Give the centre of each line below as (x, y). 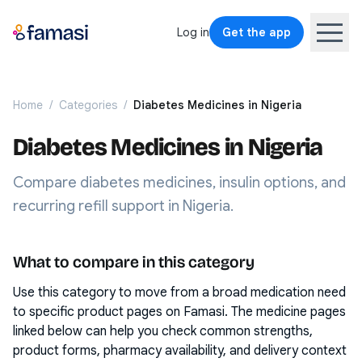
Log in (193, 32)
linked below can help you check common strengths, (163, 331)
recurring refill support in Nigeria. (123, 206)
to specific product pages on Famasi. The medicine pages (179, 312)
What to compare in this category (134, 262)
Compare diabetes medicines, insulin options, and (179, 183)
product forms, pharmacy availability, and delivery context (180, 351)
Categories (88, 105)
